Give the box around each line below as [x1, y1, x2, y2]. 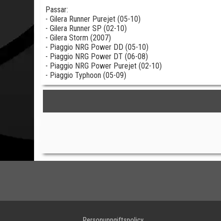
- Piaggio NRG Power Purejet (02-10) [45, 61, 162, 71]
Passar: [45, 5, 68, 14]
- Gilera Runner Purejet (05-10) [45, 14, 141, 24]
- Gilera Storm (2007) [45, 33, 111, 42]
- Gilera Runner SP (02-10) [45, 24, 127, 33]
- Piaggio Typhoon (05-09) [45, 71, 126, 80]
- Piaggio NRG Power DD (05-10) [45, 42, 148, 52]
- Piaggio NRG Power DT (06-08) [45, 52, 148, 61]
